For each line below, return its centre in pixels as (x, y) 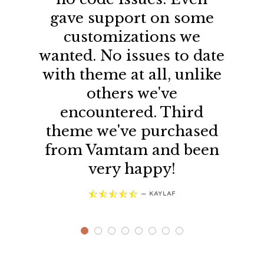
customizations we (132, 37)
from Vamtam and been (132, 150)
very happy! (132, 169)
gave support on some (132, 18)
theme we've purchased (132, 131)
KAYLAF (162, 194)
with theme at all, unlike (132, 74)
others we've (132, 93)
